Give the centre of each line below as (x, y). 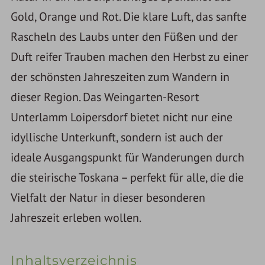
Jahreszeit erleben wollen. (76, 217)
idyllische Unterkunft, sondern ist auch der (117, 137)
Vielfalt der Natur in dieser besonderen (108, 197)
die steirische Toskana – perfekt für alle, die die (127, 177)
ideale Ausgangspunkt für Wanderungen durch (128, 157)
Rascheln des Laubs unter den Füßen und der (125, 36)
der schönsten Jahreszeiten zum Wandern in (120, 76)
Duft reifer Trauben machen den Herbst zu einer (130, 56)
